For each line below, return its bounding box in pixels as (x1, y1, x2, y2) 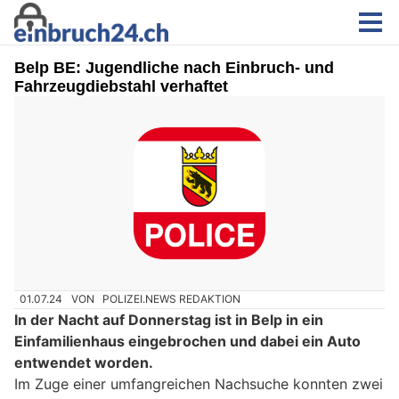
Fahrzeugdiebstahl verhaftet (14, 77, 228, 95)
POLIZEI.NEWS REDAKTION (102, 292, 241, 306)
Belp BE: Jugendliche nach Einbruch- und (14, 59, 334, 77)
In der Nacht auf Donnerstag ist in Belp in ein (14, 310, 323, 329)
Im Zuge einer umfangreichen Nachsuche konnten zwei (14, 374, 383, 393)
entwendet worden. (14, 353, 153, 371)
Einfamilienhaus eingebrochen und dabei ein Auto (14, 331, 361, 350)
